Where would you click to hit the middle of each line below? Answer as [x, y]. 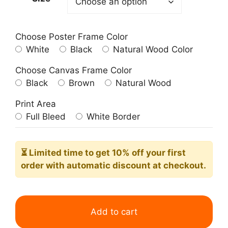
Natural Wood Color [152, 50]
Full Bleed [45, 117]
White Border [112, 117]
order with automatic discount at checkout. [113, 165]
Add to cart [114, 212]
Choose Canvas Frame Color [74, 70]
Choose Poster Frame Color [72, 37]
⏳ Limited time [53, 152]
